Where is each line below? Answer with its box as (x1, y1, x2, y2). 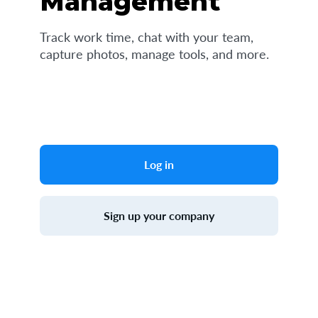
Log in (144, 158, 174, 171)
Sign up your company (104, 209, 214, 222)
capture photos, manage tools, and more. (40, 46, 269, 62)
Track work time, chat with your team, (40, 29, 253, 45)
